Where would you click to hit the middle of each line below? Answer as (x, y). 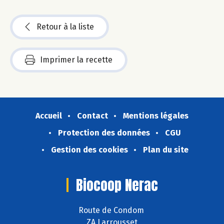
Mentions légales (156, 115)
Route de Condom (112, 210)
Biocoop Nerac (117, 185)
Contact (92, 115)
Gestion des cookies (89, 149)
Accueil (49, 115)
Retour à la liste (65, 26)
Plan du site (165, 149)
